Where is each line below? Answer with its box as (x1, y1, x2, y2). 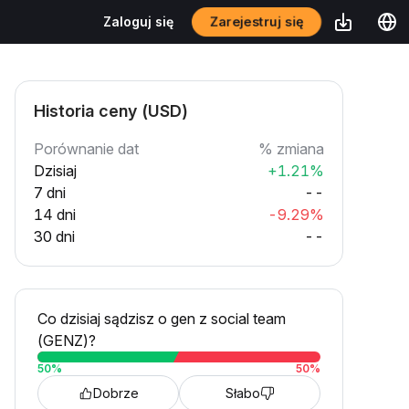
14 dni (34, 205, 76, 224)
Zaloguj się (103, 14, 173, 29)
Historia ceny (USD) (34, 101, 188, 121)
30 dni (34, 227, 75, 246)
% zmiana (258, 140, 324, 158)
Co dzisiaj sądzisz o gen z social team (37, 309, 286, 328)
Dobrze (92, 385, 139, 401)
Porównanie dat (34, 140, 139, 158)
